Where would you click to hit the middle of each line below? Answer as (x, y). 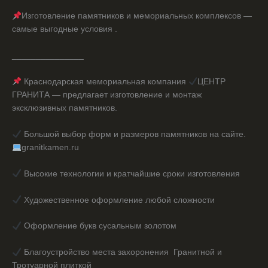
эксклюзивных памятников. (65, 108)
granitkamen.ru (50, 147)
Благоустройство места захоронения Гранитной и (121, 252)
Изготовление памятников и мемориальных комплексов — (136, 16)
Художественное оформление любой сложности (118, 200)
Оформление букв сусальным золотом (99, 226)
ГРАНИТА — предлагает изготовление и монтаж (107, 95)
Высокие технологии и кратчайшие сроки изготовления (130, 173)
